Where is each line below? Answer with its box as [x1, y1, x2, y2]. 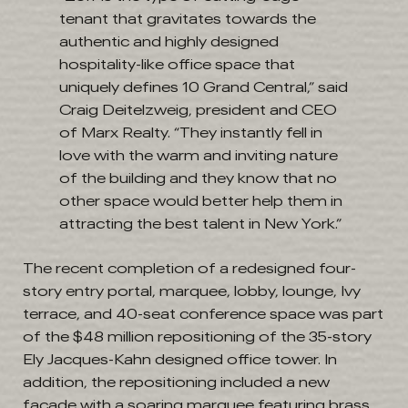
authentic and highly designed [59, 34, 279, 50]
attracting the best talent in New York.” [59, 216, 342, 232]
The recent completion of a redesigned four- [23, 260, 356, 277]
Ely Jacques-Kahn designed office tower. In [23, 352, 337, 368]
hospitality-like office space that [59, 56, 295, 73]
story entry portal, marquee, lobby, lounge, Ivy [23, 283, 361, 300]
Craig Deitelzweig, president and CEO [59, 102, 337, 118]
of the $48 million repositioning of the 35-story [23, 329, 372, 345]
